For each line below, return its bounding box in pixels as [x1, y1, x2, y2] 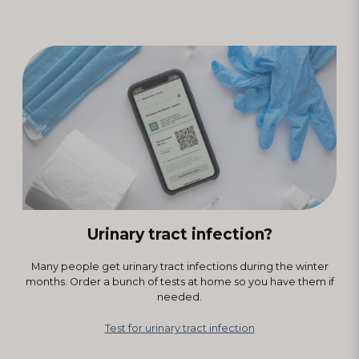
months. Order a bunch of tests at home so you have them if [25, 275, 334, 288]
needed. [157, 290, 202, 303]
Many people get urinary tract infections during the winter [30, 260, 329, 272]
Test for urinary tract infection [104, 321, 255, 334]
